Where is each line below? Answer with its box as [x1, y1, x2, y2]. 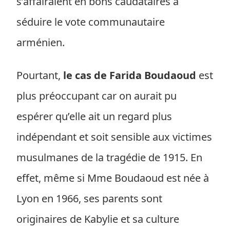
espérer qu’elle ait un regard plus [16, 109, 172, 123]
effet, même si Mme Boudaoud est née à [16, 171, 209, 185]
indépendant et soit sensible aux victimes [16, 130, 212, 144]
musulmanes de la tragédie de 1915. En [16, 150, 202, 164]
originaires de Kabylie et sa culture [16, 212, 179, 226]
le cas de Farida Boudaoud [63, 68, 196, 82]
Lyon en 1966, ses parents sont [16, 191, 162, 205]
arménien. [16, 35, 65, 49]
